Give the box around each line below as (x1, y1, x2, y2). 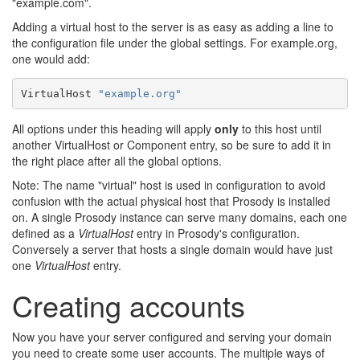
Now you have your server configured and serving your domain (12, 329, 332, 345)
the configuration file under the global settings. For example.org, (12, 35, 337, 51)
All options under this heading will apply (12, 121, 215, 137)
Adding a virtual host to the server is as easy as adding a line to (12, 18, 333, 35)
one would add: (12, 51, 90, 67)
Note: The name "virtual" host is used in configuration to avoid (12, 177, 325, 193)
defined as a (12, 225, 78, 241)
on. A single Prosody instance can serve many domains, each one (12, 209, 347, 225)
